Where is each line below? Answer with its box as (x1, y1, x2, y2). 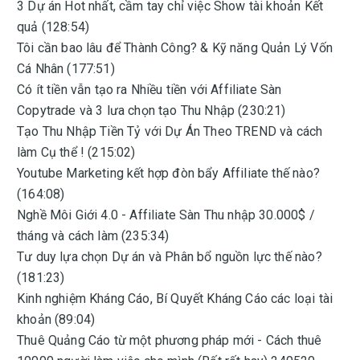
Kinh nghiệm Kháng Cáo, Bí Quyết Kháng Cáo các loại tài (17, 291, 333, 306)
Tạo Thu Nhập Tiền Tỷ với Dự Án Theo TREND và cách (17, 124, 323, 139)
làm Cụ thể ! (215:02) (17, 145, 136, 160)
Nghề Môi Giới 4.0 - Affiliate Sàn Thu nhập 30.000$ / (17, 207, 315, 223)
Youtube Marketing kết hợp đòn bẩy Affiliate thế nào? (17, 166, 320, 181)
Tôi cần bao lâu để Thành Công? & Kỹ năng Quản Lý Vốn (17, 40, 333, 55)
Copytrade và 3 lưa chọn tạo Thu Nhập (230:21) (17, 103, 286, 118)
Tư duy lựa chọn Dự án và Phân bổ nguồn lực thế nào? (17, 249, 322, 264)
